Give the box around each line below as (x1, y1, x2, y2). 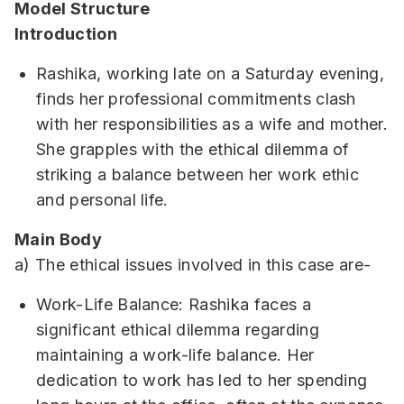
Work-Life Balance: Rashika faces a (36, 295, 311, 314)
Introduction (14, 24, 117, 43)
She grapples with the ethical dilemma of (36, 140, 350, 159)
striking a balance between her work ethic (36, 165, 360, 184)
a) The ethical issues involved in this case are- (14, 255, 372, 274)
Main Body (14, 230, 102, 249)
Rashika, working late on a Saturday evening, (36, 64, 385, 83)
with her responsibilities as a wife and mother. (36, 115, 389, 133)
